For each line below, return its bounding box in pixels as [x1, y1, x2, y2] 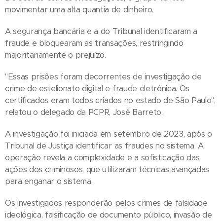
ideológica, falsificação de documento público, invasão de [5, 209, 212, 220]
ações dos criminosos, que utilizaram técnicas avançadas [5, 164, 209, 175]
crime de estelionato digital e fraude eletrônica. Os [5, 83, 189, 94]
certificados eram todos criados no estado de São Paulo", [5, 95, 216, 106]
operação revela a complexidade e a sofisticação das [5, 152, 200, 163]
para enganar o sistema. [5, 176, 93, 186]
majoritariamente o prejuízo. [5, 49, 106, 60]
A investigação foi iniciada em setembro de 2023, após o [5, 128, 212, 139]
